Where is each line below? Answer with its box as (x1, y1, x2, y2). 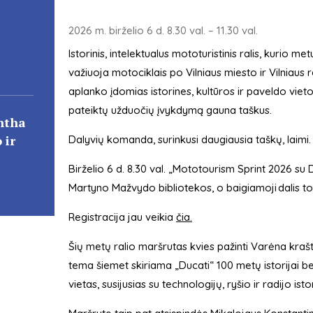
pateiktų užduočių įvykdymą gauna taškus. (68, 103, 272, 117)
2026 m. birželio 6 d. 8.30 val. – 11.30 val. (68, 24, 258, 38)
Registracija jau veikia (68, 210, 176, 224)
